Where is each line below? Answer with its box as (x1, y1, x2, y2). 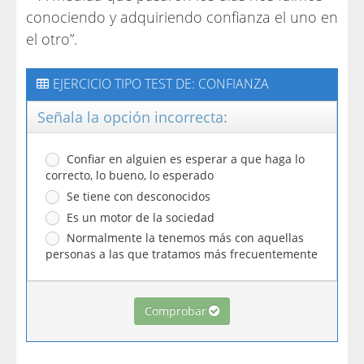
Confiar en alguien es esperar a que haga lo (60, 151, 305, 167)
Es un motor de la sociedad (60, 210, 214, 225)
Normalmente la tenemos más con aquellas (60, 230, 304, 245)
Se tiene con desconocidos (60, 188, 210, 204)
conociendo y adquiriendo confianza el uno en (26, 7, 338, 27)
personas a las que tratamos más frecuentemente (45, 246, 318, 262)
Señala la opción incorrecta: (37, 107, 227, 127)
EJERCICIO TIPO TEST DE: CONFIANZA (53, 75, 269, 93)
